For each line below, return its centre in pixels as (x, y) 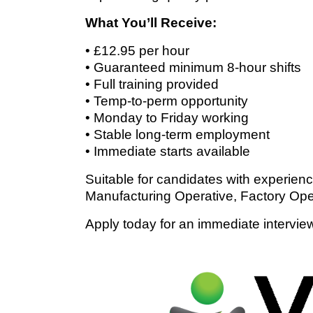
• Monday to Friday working (167, 117)
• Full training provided (152, 84)
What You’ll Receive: (151, 22)
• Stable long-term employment (177, 134)
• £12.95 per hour (137, 50)
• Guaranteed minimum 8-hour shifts (193, 67)
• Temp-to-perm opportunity (167, 101)
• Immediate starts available (168, 151)
